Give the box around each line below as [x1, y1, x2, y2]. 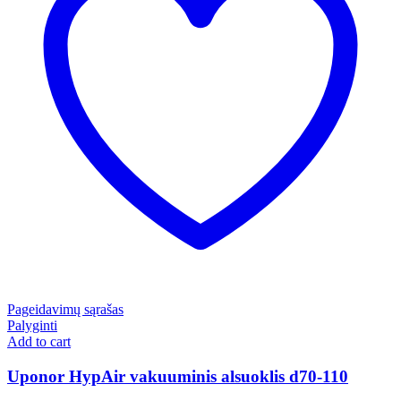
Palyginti [7, 318, 57, 334]
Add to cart [7, 334, 71, 350]
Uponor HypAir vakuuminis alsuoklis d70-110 [7, 367, 348, 387]
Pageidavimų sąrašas [7, 302, 124, 318]
